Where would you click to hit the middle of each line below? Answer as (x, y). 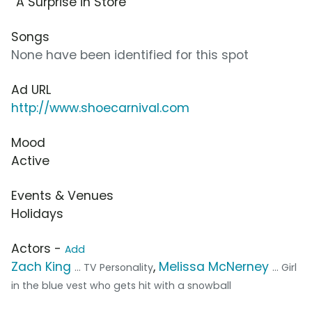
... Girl (284, 268)
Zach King (41, 267)
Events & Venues (62, 196)
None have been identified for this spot (130, 55)
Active (30, 161)
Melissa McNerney (214, 267)
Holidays (37, 214)
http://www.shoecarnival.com (100, 108)
